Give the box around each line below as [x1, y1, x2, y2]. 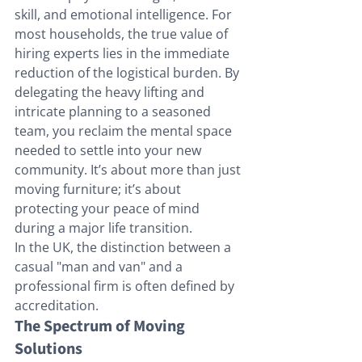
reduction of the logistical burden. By [15, 64, 242, 82]
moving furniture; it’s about [15, 180, 184, 199]
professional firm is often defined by [15, 277, 238, 296]
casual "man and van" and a [15, 258, 186, 276]
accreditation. [15, 297, 102, 315]
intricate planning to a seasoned [15, 103, 214, 121]
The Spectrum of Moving [15, 315, 188, 339]
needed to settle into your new [15, 141, 204, 160]
